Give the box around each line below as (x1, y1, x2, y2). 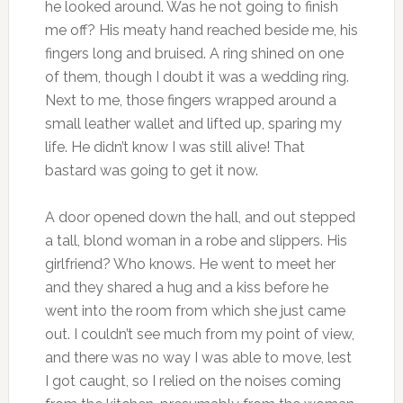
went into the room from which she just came (44, 302, 345, 320)
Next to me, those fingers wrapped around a (44, 92, 336, 110)
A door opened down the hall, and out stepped (44, 209, 355, 227)
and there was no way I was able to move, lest (44, 349, 352, 367)
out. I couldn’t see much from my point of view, (44, 326, 354, 344)
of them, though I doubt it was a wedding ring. (44, 68, 349, 86)
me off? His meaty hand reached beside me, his (44, 22, 358, 40)
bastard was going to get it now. (44, 162, 258, 180)
